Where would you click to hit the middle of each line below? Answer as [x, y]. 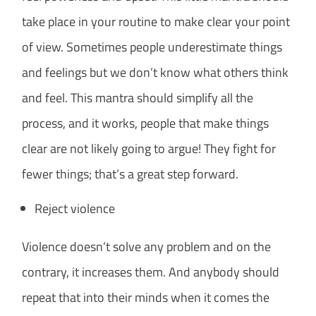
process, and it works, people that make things [146, 123]
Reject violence [75, 209]
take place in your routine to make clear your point [156, 22]
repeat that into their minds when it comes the [146, 298]
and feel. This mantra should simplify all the [138, 98]
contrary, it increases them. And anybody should [151, 272]
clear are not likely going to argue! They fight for [149, 149]
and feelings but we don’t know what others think [156, 73]
